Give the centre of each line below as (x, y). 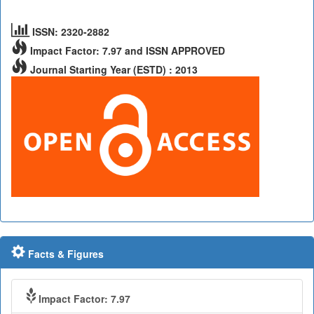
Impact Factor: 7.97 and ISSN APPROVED (126, 51)
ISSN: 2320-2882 (69, 32)
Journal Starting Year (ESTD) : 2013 (112, 70)
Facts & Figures (64, 253)
